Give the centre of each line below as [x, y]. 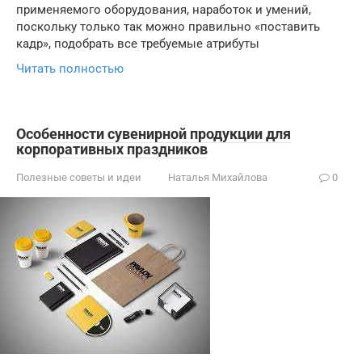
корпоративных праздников [112, 149]
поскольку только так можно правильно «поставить [168, 27]
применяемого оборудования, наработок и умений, [164, 10]
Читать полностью [70, 69]
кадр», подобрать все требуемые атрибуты [138, 44]
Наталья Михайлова [218, 177]
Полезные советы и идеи [79, 177]
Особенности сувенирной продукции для [154, 134]
